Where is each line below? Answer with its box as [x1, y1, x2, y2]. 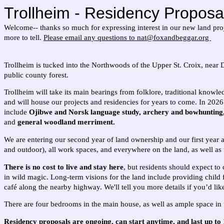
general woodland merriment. [17, 118, 115, 126]
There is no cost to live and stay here [4, 162, 123, 171]
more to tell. [4, 33, 43, 41]
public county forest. [4, 70, 68, 79]
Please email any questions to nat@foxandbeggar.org [43, 33, 211, 41]
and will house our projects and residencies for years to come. [4, 98, 199, 106]
